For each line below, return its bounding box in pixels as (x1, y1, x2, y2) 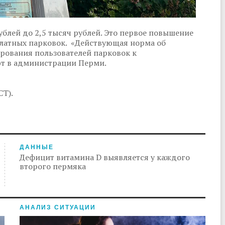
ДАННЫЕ (20, 144, 54, 151)
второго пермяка (20, 161, 86, 172)
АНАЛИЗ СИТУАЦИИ (20, 204, 96, 211)
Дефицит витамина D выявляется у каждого (20, 152, 190, 163)
